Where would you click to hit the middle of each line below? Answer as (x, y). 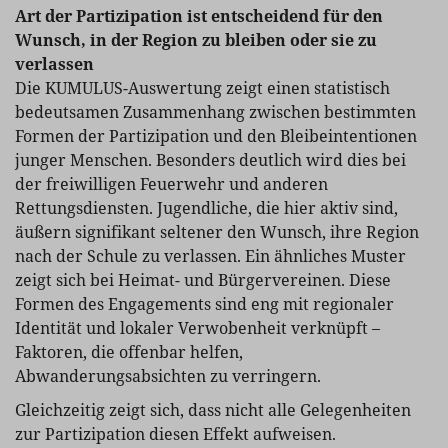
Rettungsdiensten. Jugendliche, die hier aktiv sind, (206, 207)
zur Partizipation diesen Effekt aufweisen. (175, 433)
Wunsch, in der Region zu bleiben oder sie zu (196, 39)
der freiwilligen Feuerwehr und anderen (171, 183)
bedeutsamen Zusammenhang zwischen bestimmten (215, 111)
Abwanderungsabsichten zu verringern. (168, 375)
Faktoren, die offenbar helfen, (129, 351)
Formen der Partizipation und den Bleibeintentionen (216, 135)
